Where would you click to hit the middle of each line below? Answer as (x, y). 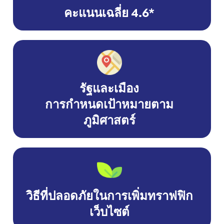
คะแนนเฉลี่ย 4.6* (109, 13)
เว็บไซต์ (109, 212)
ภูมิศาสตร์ (109, 120)
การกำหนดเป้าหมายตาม (109, 104)
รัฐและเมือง (109, 88)
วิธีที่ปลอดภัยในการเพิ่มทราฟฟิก (109, 196)
